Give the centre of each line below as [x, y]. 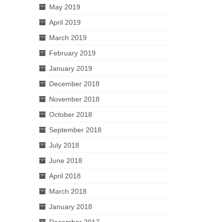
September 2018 [75, 130]
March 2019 [68, 37]
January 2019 [70, 68]
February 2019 [72, 53]
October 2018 [70, 114]
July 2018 [64, 145]
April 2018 [65, 176]
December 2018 [74, 83]
